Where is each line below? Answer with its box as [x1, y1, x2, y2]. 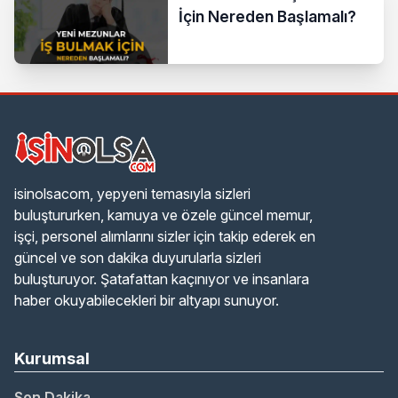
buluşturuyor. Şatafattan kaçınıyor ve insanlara [14, 270, 309, 289]
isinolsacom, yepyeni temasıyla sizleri [14, 185, 251, 203]
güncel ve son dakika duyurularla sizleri [14, 249, 261, 267]
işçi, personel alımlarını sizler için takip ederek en [14, 227, 315, 246]
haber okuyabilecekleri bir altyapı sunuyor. [14, 291, 279, 310]
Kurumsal [14, 349, 90, 369]
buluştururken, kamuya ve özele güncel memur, [14, 206, 313, 225]
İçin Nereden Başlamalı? [179, 6, 357, 26]
